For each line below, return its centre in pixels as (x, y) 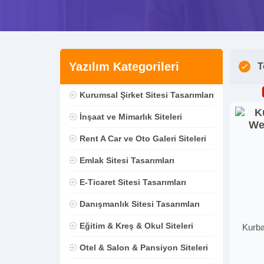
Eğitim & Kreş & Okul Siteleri (136, 226)
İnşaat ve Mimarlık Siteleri (131, 117)
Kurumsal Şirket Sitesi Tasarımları (146, 95)
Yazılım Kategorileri (124, 66)
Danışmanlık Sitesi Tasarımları (139, 204)
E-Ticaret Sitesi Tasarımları (133, 182)
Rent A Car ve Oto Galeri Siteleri (143, 138)
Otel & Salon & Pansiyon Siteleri (143, 247)
